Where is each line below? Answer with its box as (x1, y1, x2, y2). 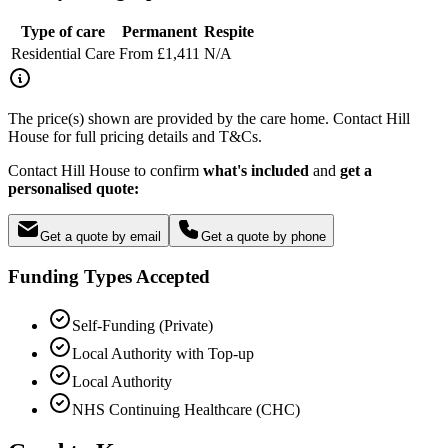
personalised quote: (8, 180, 139, 198)
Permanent (122, 23, 197, 41)
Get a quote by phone (201, 229, 326, 245)
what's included (203, 162, 309, 180)
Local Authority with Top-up (72, 344, 254, 362)
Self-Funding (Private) (72, 316, 213, 334)
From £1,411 (119, 45, 200, 63)
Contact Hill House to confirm (8, 162, 203, 180)
